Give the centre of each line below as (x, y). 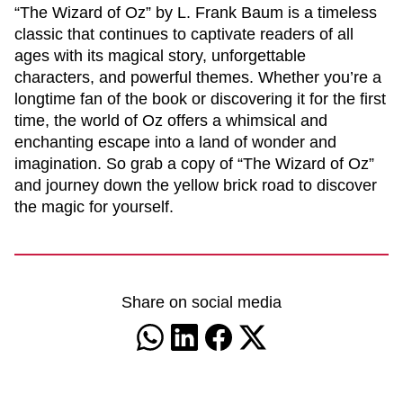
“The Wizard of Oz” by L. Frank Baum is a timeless (196, 13)
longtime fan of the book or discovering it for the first (200, 99)
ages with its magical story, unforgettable (160, 56)
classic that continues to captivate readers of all (184, 34)
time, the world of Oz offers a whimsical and (171, 121)
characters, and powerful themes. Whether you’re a (198, 77)
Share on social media (201, 302)
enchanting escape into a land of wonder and (175, 142)
